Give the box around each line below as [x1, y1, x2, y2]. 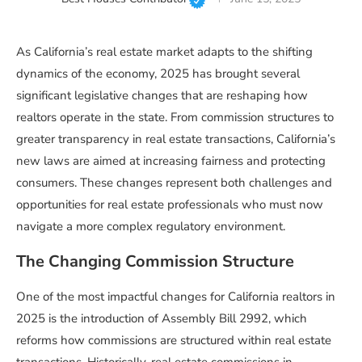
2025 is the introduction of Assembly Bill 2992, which [16, 310, 307, 327]
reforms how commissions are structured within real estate [16, 332, 331, 349]
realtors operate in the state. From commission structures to [16, 109, 334, 126]
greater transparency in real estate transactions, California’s [16, 131, 335, 148]
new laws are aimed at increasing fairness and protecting [16, 153, 326, 170]
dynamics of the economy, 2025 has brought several [16, 65, 300, 82]
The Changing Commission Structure [16, 250, 294, 273]
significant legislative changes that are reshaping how [16, 87, 308, 104]
